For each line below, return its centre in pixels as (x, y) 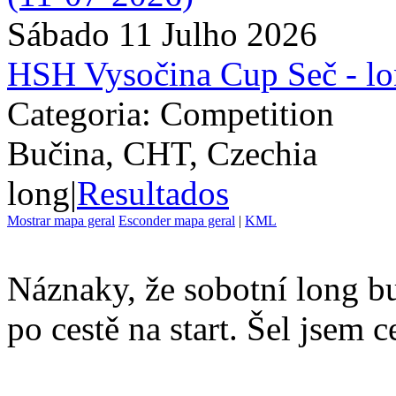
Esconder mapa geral (177, 220)
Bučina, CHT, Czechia (162, 153)
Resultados (153, 193)
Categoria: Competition (171, 113)
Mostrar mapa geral (61, 220)
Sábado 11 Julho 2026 (162, 34)
